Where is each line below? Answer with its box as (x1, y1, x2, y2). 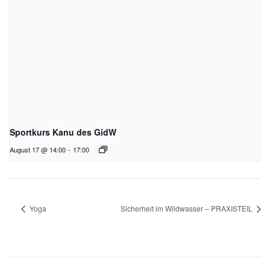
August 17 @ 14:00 (10, 145, 66, 155)
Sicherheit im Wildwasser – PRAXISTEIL (121, 203, 254, 214)
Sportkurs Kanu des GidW (10, 126, 116, 139)
